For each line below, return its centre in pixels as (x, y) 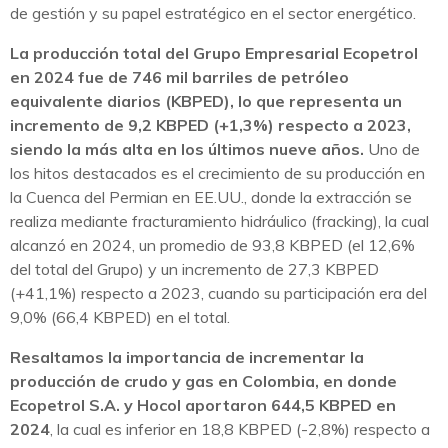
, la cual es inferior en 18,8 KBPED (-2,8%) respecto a (240, 429)
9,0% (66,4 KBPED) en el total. (120, 317)
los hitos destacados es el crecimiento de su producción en (217, 173)
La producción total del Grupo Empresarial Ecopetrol (214, 53)
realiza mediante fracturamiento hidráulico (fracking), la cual (219, 221)
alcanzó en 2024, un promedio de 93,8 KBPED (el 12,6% (212, 245)
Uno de (392, 149)
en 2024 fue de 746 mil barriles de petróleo (179, 77)
